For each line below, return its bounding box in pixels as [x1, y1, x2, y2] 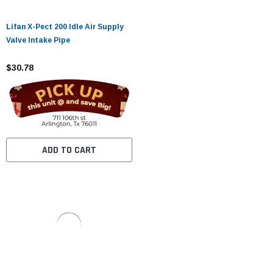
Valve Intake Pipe [6, 35, 70, 44]
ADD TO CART [41, 143, 96, 157]
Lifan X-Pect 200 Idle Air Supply [6, 22, 124, 31]
